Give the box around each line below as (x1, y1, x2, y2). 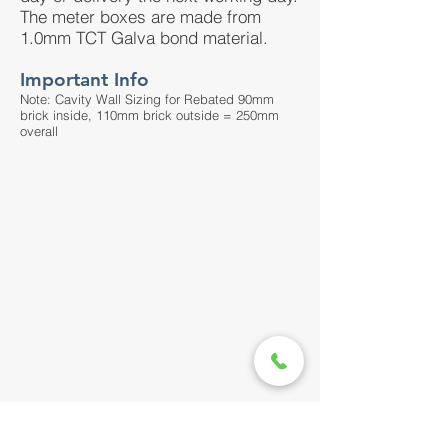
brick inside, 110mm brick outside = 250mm (20, 107, 279, 123)
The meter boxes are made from (20, 6, 261, 27)
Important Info (20, 68, 149, 91)
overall (20, 123, 58, 139)
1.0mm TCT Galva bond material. (20, 27, 268, 48)
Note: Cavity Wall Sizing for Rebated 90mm (20, 91, 274, 107)
